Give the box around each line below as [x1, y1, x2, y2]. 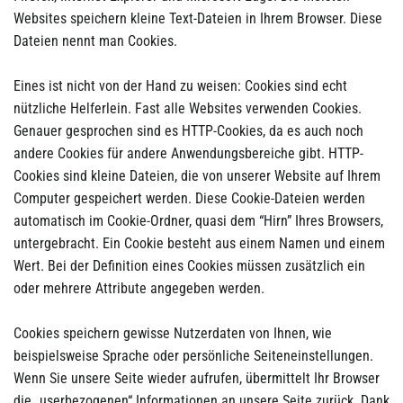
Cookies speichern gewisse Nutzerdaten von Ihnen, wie [13, 324, 332, 342]
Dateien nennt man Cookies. [13, 31, 177, 49]
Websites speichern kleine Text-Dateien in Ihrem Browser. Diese [13, 9, 382, 27]
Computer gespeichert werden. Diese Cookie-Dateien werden [13, 189, 365, 207]
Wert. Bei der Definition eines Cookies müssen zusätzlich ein [13, 256, 365, 274]
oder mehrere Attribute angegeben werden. [13, 279, 264, 297]
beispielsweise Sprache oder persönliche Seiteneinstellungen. [13, 346, 373, 364]
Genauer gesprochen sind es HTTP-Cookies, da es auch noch [13, 121, 363, 139]
